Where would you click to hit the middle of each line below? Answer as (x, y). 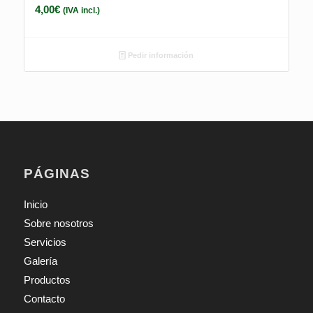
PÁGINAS (57, 173)
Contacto (44, 298)
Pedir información (160, 55)
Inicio (35, 204)
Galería (40, 261)
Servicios (45, 242)
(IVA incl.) (81, 11)
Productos (47, 279)
